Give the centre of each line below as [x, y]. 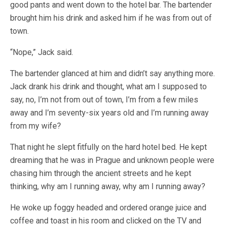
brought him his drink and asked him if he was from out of [111, 18]
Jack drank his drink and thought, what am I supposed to [108, 87]
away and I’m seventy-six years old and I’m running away [109, 113]
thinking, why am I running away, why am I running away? [108, 186]
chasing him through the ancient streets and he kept [101, 173]
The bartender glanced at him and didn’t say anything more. [112, 73]
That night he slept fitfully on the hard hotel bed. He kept [108, 147]
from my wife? [36, 126]
